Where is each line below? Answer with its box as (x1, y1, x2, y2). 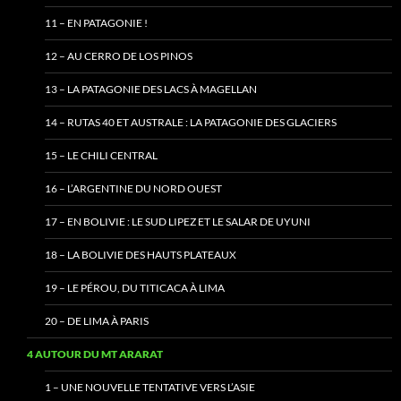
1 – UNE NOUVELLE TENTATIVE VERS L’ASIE (45, 380, 255, 395)
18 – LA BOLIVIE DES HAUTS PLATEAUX (45, 248, 236, 262)
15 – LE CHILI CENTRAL (45, 149, 158, 163)
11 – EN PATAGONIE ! (45, 16, 148, 30)
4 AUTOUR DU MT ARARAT (27, 347, 163, 362)
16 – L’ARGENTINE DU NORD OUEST (45, 182, 222, 196)
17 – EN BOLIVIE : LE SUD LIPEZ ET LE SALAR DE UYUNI (45, 215, 311, 229)
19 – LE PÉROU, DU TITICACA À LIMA (45, 281, 225, 295)
